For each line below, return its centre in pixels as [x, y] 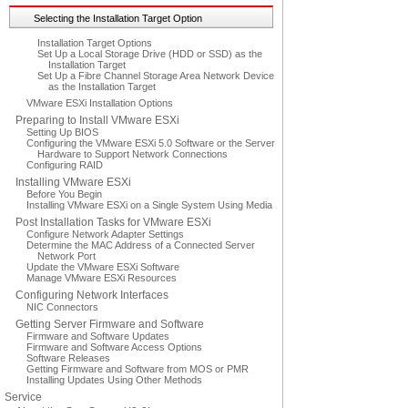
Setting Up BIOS [62, 132]
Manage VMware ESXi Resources [102, 278]
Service [23, 397]
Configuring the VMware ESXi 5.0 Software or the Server [151, 143]
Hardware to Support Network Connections [133, 154]
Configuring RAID [65, 165]
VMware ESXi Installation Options [100, 103]
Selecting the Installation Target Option [118, 18]
